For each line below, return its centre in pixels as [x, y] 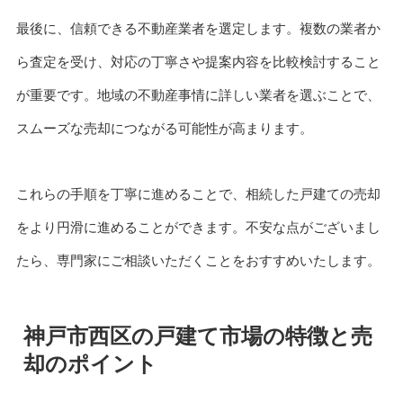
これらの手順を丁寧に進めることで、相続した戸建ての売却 [198, 193]
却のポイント [90, 363]
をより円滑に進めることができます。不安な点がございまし [198, 227]
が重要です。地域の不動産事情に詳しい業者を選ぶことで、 [198, 94]
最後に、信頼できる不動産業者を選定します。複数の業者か [198, 28]
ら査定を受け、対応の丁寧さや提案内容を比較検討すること [198, 61]
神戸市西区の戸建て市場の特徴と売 [197, 336]
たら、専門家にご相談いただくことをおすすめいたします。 [198, 260]
